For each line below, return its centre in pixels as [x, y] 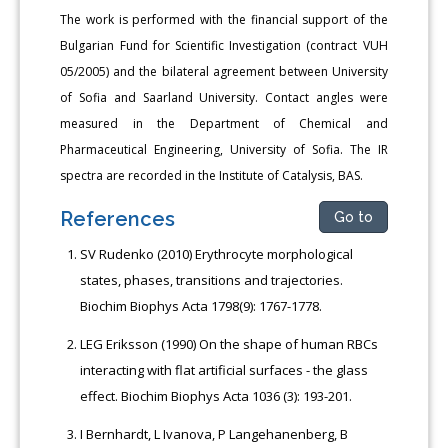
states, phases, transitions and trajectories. [212, 279]
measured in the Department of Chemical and [224, 123]
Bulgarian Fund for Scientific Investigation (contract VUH [224, 45]
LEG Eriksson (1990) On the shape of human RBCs [229, 343]
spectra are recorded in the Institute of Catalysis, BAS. [212, 175]
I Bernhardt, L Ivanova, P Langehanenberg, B [214, 433]
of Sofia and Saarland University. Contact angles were [224, 97]
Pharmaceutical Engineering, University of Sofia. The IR [224, 149]
